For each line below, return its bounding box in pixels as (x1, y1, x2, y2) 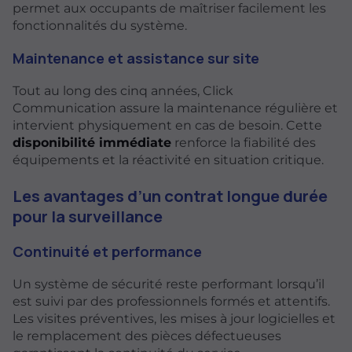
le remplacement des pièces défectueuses (13, 328, 281, 344)
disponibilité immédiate (13, 135, 171, 151)
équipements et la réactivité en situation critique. (13, 152, 324, 168)
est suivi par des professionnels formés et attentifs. (13, 294, 330, 310)
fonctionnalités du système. (13, 17, 187, 33)
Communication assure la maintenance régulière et (13, 101, 338, 116)
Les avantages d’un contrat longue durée (13, 184, 328, 207)
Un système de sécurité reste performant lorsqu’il (13, 277, 324, 292)
